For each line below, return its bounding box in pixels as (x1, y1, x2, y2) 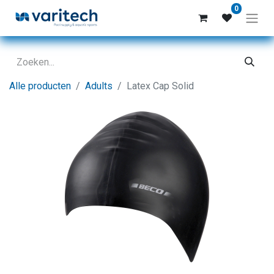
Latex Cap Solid (127, 80, 194, 92)
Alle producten (9, 80, 71, 92)
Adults (85, 80, 113, 92)
